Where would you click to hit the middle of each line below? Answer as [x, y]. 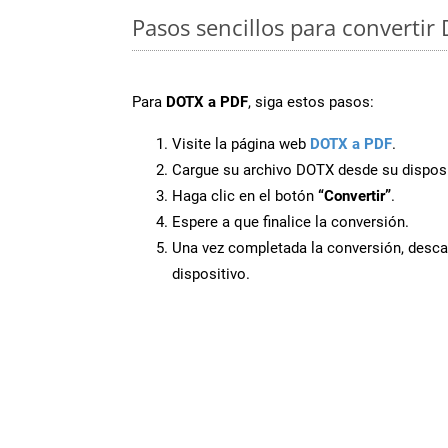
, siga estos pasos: [311, 101]
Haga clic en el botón [245, 195]
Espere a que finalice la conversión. [290, 221]
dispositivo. [211, 273]
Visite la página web [241, 143]
